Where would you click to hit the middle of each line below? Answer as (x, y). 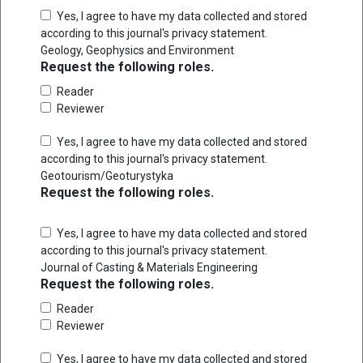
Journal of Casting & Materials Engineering (149, 267)
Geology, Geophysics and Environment (137, 50)
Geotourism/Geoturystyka (107, 175)
